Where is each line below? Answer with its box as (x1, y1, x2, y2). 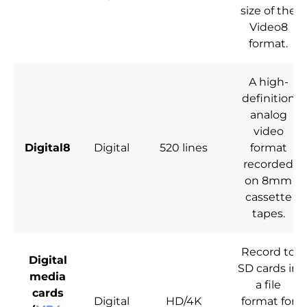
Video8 (249, 21, 288, 34)
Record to (241, 245, 295, 259)
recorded (243, 158, 293, 171)
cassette (245, 191, 292, 204)
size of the (241, 4, 296, 18)
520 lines (160, 141, 208, 155)
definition (241, 92, 295, 106)
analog (249, 108, 287, 122)
